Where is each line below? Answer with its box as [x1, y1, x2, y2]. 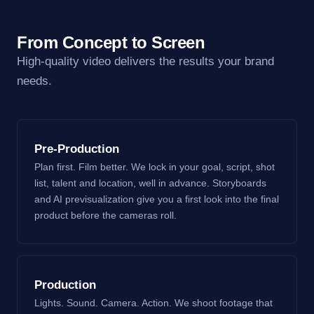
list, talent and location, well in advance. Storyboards [34, 177, 266, 189]
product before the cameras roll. [34, 209, 177, 221]
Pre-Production [34, 142, 119, 156]
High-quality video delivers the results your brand [17, 54, 274, 68]
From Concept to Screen [17, 32, 205, 52]
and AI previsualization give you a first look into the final [34, 193, 279, 205]
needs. [17, 74, 52, 88]
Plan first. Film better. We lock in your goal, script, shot [34, 161, 275, 172]
